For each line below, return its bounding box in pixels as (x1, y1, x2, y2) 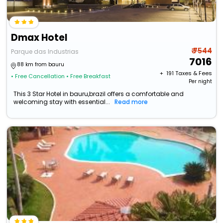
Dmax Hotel (11, 31, 68, 45)
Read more (114, 98, 148, 107)
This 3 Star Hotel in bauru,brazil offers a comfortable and (13, 90, 184, 99)
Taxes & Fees (175, 69, 212, 78)
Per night (188, 78, 212, 86)
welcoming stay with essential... (13, 98, 111, 107)
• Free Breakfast (66, 72, 111, 81)
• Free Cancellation (11, 72, 65, 81)
